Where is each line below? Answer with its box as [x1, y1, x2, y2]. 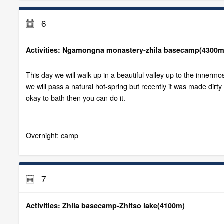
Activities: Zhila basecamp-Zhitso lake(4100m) [25, 200, 185, 210]
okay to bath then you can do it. [25, 92, 125, 103]
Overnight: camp [25, 130, 78, 141]
